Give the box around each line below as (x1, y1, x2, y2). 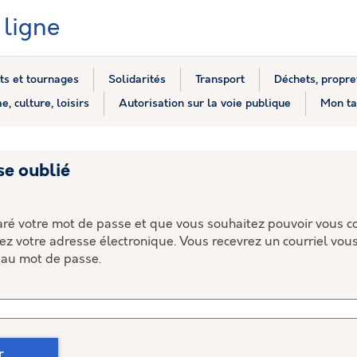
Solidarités (108, 73, 166, 86)
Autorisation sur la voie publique (118, 96, 291, 110)
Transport (194, 73, 245, 86)
